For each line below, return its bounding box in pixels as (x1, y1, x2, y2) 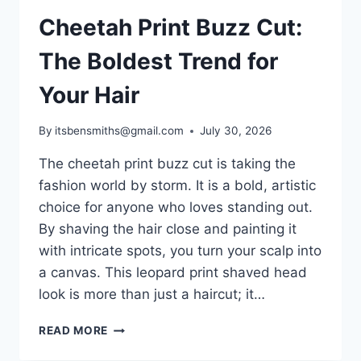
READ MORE (39, 324, 109, 338)
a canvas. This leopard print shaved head (39, 264, 307, 281)
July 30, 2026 (200, 124, 272, 138)
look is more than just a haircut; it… (39, 286, 265, 303)
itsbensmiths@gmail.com (55, 124, 185, 138)
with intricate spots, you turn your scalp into (39, 243, 322, 259)
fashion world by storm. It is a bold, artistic (39, 177, 316, 194)
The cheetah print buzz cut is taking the (39, 156, 296, 172)
